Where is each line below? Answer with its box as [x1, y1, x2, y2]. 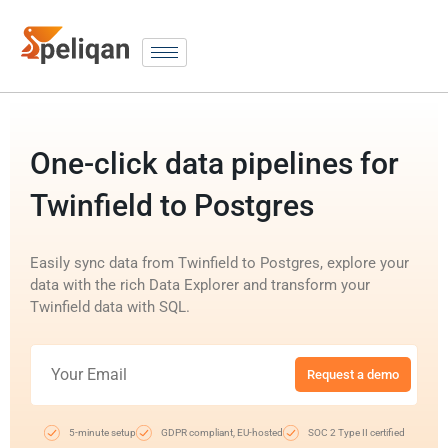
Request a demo [307, 367, 399, 383]
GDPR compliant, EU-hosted [160, 426, 283, 438]
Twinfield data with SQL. [30, 297, 190, 316]
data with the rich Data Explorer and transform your [30, 275, 370, 294]
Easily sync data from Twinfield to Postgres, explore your [30, 253, 409, 272]
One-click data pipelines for [30, 145, 399, 181]
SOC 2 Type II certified [307, 426, 405, 438]
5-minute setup [68, 426, 136, 438]
